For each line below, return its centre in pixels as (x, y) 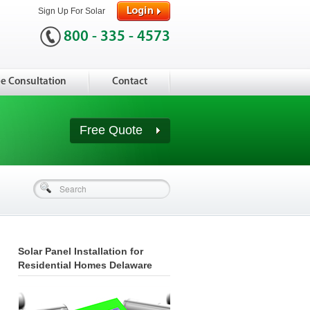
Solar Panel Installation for (81, 251)
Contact (130, 82)
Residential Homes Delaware (85, 265)
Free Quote (113, 130)
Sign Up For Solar (71, 11)
